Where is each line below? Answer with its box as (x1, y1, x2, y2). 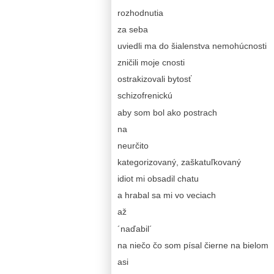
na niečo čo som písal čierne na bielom (117, 240, 268, 250)
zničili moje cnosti (117, 57, 185, 68)
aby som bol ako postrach (117, 107, 217, 117)
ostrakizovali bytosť (117, 74, 191, 84)
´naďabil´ (117, 223, 152, 234)
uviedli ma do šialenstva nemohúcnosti (117, 41, 267, 51)
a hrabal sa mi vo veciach (117, 190, 216, 201)
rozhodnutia (117, 7, 163, 18)
